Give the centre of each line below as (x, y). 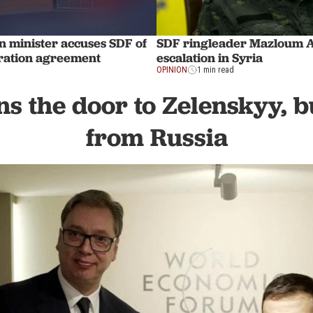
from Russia (156, 137)
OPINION (172, 70)
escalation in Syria (210, 57)
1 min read (216, 70)
